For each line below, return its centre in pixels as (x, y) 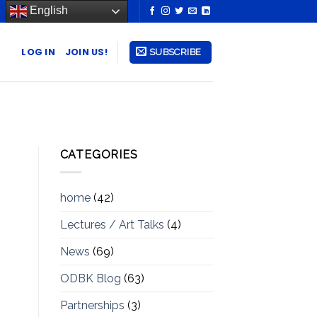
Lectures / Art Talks (112, 224)
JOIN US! (86, 52)
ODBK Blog (90, 278)
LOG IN (38, 52)
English (47, 11)
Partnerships (92, 305)
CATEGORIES (99, 155)
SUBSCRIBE (175, 52)
